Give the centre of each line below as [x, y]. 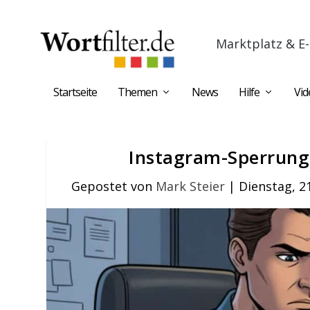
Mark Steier [191, 186]
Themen [137, 92]
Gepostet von [114, 186]
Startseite [75, 92]
